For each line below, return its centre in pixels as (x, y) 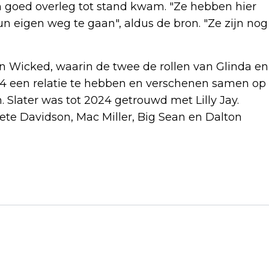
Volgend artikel (61, 184)
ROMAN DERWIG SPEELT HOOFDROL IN (129, 202)
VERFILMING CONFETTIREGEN (105, 221)
